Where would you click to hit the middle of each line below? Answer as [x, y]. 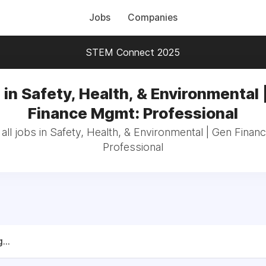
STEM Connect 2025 [133, 52]
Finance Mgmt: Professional [133, 113]
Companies [152, 18]
